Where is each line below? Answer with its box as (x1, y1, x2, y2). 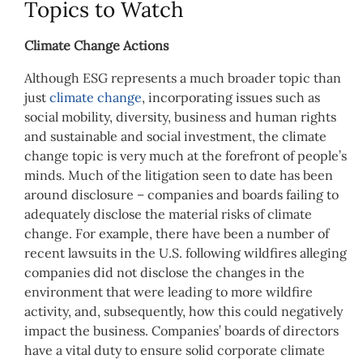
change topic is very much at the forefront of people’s (24, 147, 347, 164)
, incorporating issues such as (142, 88, 320, 105)
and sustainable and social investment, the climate (24, 127, 327, 144)
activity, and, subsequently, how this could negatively (24, 302, 343, 319)
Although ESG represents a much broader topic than (24, 69, 341, 86)
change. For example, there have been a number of (24, 224, 329, 241)
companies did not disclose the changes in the (24, 263, 305, 280)
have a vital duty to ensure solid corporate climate (24, 341, 325, 358)
